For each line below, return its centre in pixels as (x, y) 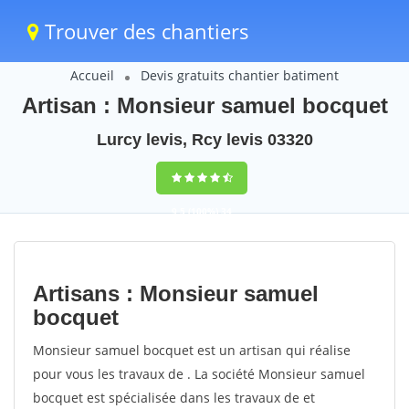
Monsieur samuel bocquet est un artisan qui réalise (192, 350)
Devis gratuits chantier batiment (240, 75)
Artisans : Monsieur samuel (176, 294)
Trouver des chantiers (144, 31)
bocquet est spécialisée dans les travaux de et (174, 398)
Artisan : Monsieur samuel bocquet (204, 105)
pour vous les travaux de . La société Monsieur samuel (199, 374)
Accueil (92, 75)
